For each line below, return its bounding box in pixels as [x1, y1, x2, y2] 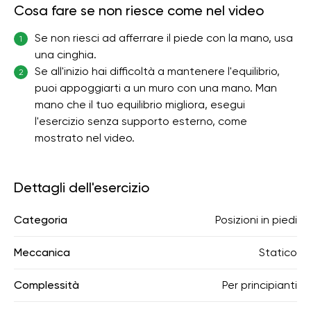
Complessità [14, 278, 79, 292]
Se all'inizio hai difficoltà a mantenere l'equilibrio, [35, 65, 280, 78]
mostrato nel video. [35, 131, 135, 144]
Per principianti [222, 278, 297, 292]
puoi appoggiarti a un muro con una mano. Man [35, 81, 277, 94]
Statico [259, 246, 297, 259]
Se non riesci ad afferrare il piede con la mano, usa [35, 31, 293, 44]
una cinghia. [35, 48, 96, 61]
